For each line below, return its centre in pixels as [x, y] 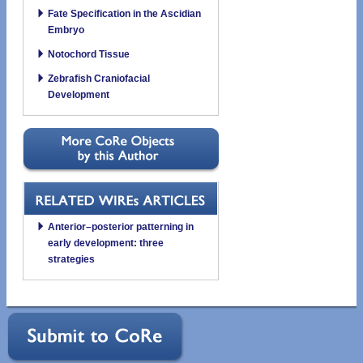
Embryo [66, 30]
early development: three [106, 243]
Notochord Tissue [89, 54]
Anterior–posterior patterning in [121, 226]
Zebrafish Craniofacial [99, 78]
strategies [71, 259]
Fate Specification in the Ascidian [124, 13]
